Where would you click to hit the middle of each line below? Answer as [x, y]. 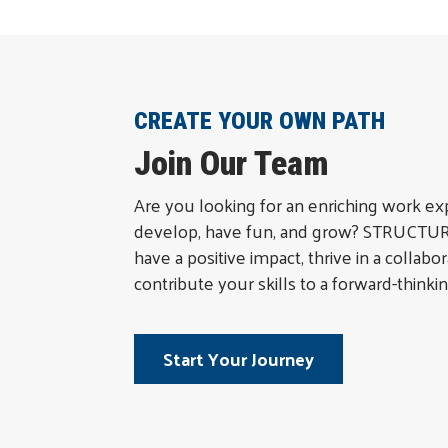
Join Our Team [231, 163]
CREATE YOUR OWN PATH [259, 121]
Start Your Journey [238, 359]
